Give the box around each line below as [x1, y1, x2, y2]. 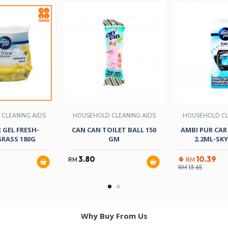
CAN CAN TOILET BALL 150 [72, 125, 156, 134]
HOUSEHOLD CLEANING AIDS [72, 111, 156, 120]
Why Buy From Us [80, 210, 148, 221]
